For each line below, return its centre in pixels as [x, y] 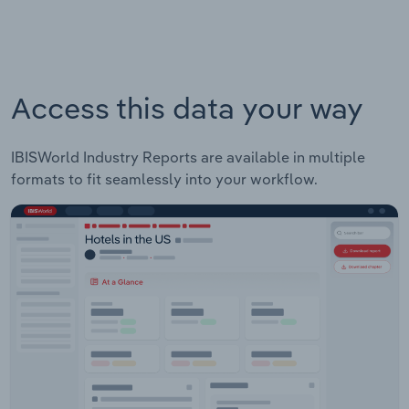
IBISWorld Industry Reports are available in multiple [188, 157]
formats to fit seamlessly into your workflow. [164, 179]
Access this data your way [187, 108]
